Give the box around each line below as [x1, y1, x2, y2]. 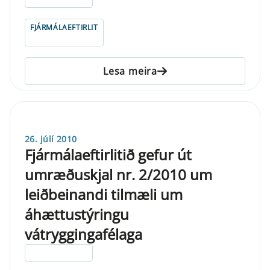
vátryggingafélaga [25, 224, 142, 244]
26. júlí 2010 [25, 133, 77, 145]
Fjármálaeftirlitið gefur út [25, 144, 192, 165]
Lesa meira [103, 64, 157, 78]
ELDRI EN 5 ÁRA [30, 247, 88, 258]
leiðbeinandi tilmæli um [25, 184, 183, 204]
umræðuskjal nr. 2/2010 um [25, 164, 212, 184]
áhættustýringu [25, 204, 129, 224]
